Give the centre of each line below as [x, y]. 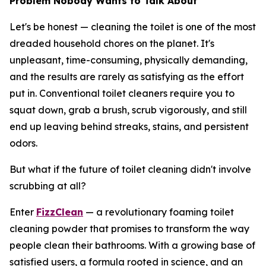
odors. [23, 143]
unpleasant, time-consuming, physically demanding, [129, 60]
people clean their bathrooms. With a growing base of [132, 245]
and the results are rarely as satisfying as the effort [127, 76]
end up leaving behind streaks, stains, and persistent [129, 126]
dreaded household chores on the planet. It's [112, 43]
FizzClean [60, 212]
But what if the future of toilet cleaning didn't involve [130, 169]
